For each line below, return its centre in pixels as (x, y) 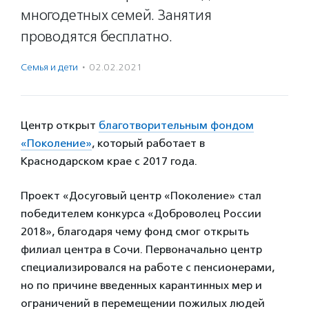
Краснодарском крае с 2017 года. (109, 161)
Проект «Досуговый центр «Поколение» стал (141, 196)
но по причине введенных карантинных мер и (141, 285)
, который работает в (148, 143)
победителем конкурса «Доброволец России (141, 213)
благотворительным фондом (176, 125)
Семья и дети (49, 67)
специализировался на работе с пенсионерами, (148, 267)
